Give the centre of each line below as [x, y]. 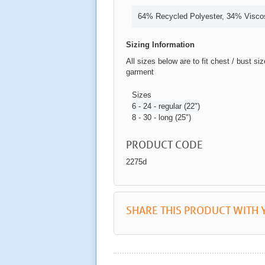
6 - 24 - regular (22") [166, 106]
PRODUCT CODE [164, 145]
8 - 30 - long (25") [161, 118]
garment [140, 72]
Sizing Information [160, 45]
